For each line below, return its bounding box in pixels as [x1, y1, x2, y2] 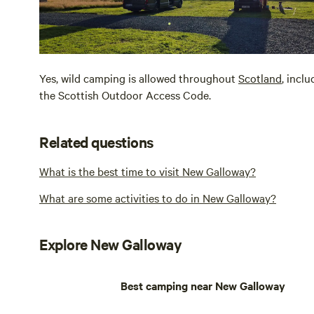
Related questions [39, 131, 153, 151]
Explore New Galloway [39, 233, 182, 254]
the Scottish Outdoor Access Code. [39, 86, 211, 102]
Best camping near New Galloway [121, 277, 285, 293]
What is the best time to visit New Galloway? [39, 163, 256, 179]
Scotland [238, 69, 282, 86]
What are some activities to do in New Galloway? [39, 189, 276, 205]
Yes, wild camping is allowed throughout [39, 69, 238, 86]
